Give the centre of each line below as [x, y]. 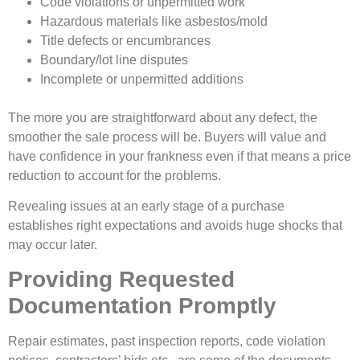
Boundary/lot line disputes [114, 59]
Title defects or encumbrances [125, 40]
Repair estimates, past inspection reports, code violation [167, 342]
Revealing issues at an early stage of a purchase [146, 207]
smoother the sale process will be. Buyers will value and [167, 137]
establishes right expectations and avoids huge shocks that [175, 226]
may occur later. [53, 245]
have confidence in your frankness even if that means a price [180, 156]
